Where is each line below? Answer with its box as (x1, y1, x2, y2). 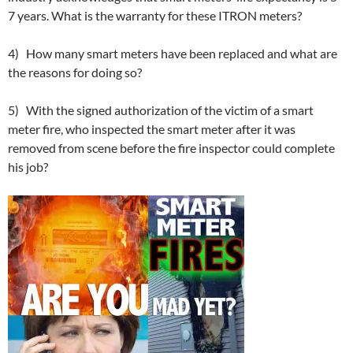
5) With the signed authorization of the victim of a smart (8, 102, 314, 117)
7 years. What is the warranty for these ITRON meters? (8, 8, 302, 23)
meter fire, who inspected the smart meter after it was (8, 121, 295, 136)
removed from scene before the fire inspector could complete (8, 140, 335, 155)
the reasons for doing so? (8, 65, 142, 80)
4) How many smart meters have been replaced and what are (8, 46, 337, 61)
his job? (8, 159, 48, 174)
